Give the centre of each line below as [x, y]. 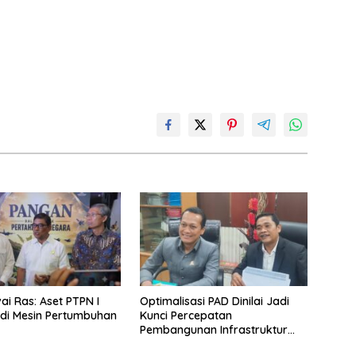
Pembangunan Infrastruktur [213, 330]
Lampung [164, 344]
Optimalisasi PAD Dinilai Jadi [214, 302]
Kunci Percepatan [186, 316]
